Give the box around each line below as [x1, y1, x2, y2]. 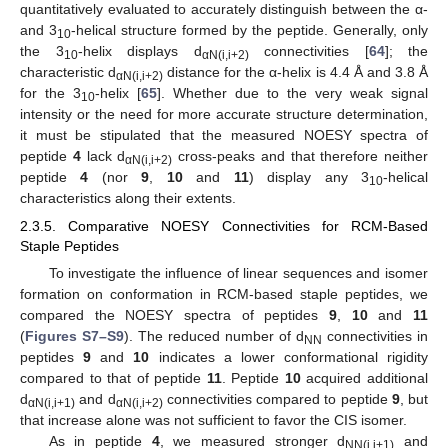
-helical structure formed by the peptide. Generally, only [71, 21, 428, 38]
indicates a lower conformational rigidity [149, 349, 428, 366]
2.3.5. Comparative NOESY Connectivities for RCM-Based [20, 218, 428, 234]
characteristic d [20, 63, 117, 80]
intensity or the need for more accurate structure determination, [20, 105, 428, 122]
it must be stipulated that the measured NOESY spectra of [20, 126, 428, 143]
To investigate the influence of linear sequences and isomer [48, 265, 428, 282]
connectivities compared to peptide [162, 391, 392, 408]
